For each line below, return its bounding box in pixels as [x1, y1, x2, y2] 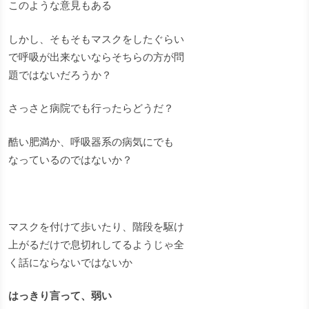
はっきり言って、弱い [8, 289, 112, 303]
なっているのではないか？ [8, 152, 132, 166]
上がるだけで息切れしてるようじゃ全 [8, 237, 184, 251]
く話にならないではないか [8, 255, 132, 269]
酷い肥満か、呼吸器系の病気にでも [8, 134, 174, 148]
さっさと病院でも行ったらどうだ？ [8, 101, 174, 115]
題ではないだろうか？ [8, 68, 112, 81]
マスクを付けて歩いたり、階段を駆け [8, 219, 184, 233]
